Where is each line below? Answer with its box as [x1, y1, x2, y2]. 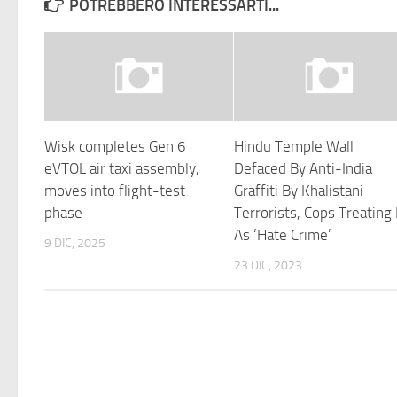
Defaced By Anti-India [234, 159, 373, 177]
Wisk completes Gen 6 [44, 136, 186, 155]
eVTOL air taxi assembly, [44, 159, 199, 177]
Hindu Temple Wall [234, 136, 354, 155]
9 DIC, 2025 [44, 235, 105, 251]
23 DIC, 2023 [234, 257, 303, 273]
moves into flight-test [44, 181, 185, 199]
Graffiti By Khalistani [234, 181, 364, 199]
